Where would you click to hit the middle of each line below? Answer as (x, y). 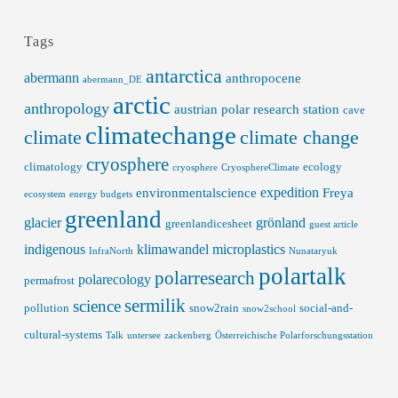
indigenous (54, 249)
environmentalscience (196, 193)
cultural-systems (63, 334)
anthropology (66, 108)
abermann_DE (112, 80)
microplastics (248, 249)
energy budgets (100, 194)
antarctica (183, 76)
